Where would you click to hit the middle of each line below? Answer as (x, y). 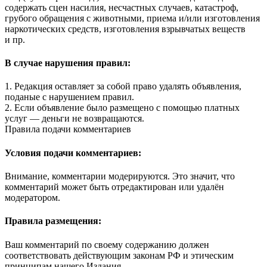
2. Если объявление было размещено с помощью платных (122, 108)
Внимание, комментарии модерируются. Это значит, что (120, 176)
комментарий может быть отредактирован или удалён (114, 187)
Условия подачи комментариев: (73, 153)
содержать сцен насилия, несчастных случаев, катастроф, (122, 7)
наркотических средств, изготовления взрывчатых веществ (125, 29)
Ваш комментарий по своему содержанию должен (107, 244)
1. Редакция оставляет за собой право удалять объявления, (123, 86)
